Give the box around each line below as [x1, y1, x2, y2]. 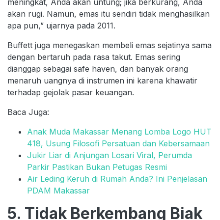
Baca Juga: [7, 107, 52, 117]
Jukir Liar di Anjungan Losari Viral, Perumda [27, 150, 192, 160]
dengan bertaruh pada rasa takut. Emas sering [7, 52, 180, 62]
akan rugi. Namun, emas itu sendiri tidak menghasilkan [7, 8, 210, 19]
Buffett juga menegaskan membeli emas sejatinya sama [7, 40, 212, 50]
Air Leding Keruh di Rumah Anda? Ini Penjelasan [27, 173, 207, 184]
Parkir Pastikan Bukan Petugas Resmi [27, 162, 167, 172]
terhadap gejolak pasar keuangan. [7, 87, 134, 97]
